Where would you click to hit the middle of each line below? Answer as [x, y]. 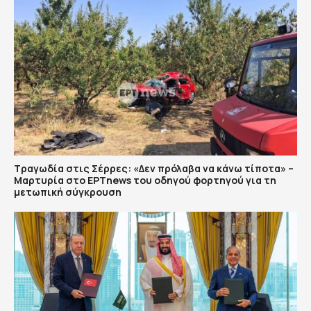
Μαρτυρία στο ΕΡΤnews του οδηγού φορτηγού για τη [145, 180]
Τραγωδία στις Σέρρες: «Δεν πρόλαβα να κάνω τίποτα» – [154, 168]
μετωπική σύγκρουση [68, 192]
